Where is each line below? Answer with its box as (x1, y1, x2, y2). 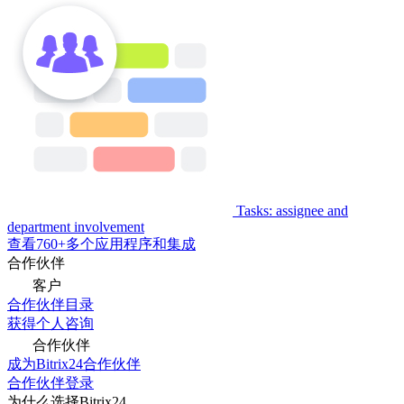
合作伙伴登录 (7, 375, 94, 390)
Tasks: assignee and (236, 203, 348, 218)
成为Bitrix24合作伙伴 (7, 356, 141, 372)
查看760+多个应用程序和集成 (7, 236, 196, 252)
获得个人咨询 (7, 316, 94, 331)
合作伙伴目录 (7, 297, 94, 312)
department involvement (7, 219, 144, 234)
